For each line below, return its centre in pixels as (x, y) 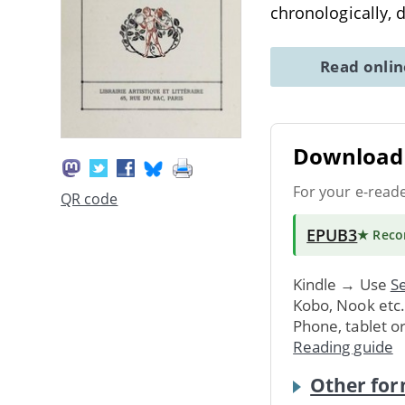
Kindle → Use (342, 284)
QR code (89, 199)
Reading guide (343, 346)
